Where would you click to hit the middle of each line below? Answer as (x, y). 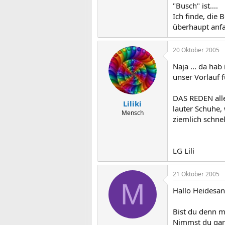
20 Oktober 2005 (196, 50)
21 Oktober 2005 (196, 174)
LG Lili (184, 151)
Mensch (132, 113)
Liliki (132, 103)
